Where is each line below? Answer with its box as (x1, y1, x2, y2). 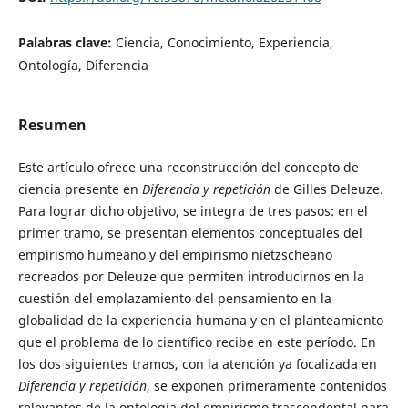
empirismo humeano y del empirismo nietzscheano (17, 246, 332, 264)
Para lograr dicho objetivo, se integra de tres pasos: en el (17, 202, 368, 220)
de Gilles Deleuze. (270, 180, 383, 199)
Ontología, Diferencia (17, 56, 148, 74)
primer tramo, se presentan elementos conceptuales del (17, 224, 362, 242)
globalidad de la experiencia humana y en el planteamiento (17, 311, 383, 330)
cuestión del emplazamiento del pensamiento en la (17, 290, 331, 308)
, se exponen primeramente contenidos (146, 377, 387, 395)
